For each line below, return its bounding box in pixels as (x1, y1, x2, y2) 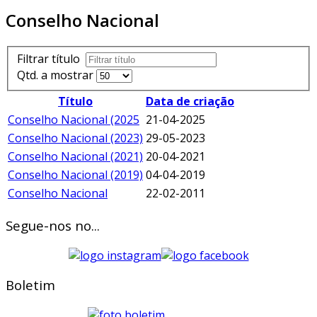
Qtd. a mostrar (17, 67, 96, 83)
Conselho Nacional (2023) (8, 130, 143, 146)
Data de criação (146, 93, 234, 110)
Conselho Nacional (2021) (8, 149, 143, 165)
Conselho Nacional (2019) (8, 167, 143, 183)
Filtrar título (17, 51, 86, 67)
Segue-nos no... (6, 217, 100, 235)
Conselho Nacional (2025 (8, 112, 139, 128)
